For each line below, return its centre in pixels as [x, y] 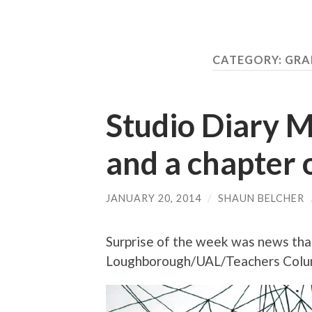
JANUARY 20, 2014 [154, 198]
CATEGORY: [248, 60]
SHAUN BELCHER [261, 198]
